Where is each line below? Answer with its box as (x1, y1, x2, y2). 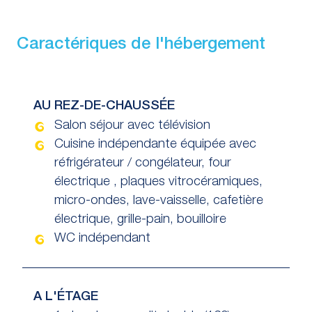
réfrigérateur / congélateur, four (54, 157, 231, 171)
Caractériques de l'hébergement (17, 36, 265, 54)
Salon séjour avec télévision (54, 120, 210, 133)
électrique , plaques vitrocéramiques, (54, 176, 263, 189)
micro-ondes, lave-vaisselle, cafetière (54, 195, 263, 208)
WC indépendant (54, 233, 150, 246)
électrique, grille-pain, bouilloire (54, 214, 226, 227)
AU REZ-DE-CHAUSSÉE (33, 100, 175, 113)
